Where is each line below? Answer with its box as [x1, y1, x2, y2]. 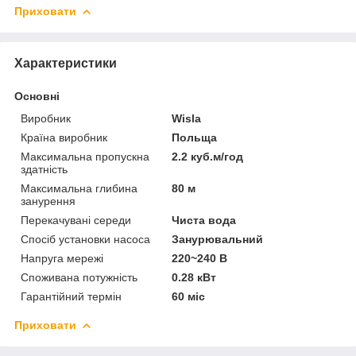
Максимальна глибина [21, 181, 137, 195]
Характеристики [14, 56, 117, 70]
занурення [21, 194, 75, 207]
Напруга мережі [21, 251, 103, 265]
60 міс [172, 289, 206, 303]
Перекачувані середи [21, 213, 131, 226]
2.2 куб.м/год [172, 149, 244, 163]
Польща [172, 130, 218, 144]
